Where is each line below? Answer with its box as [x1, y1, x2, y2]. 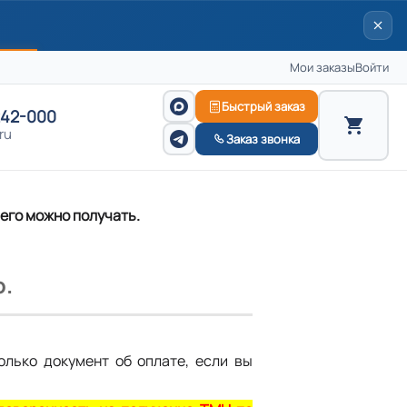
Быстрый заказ [222, 97, 305, 114]
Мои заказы [290, 58, 355, 75]
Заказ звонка [226, 130, 300, 147]
